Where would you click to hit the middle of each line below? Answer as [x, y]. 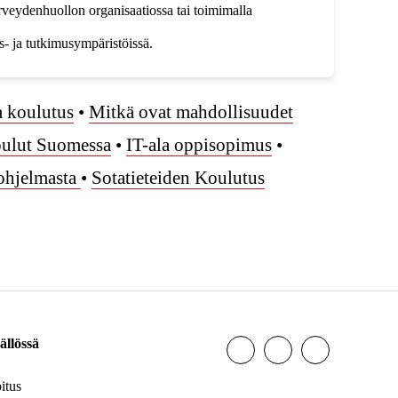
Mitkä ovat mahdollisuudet [191, 112]
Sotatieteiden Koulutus [178, 178]
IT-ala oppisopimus [199, 145]
